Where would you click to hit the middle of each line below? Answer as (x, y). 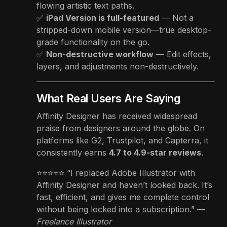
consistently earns (73, 152)
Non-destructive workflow (100, 54)
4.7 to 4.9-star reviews (155, 152)
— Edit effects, (182, 54)
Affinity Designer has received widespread (117, 116)
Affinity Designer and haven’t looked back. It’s (124, 185)
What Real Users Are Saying (108, 98)
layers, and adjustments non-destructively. (118, 66)
